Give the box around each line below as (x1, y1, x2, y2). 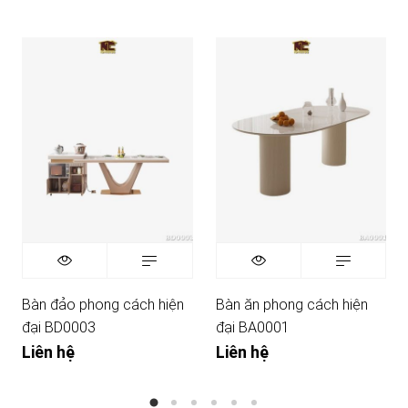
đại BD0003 (22, 319, 96, 337)
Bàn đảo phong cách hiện (22, 296, 184, 314)
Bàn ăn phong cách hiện (215, 296, 368, 314)
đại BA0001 (215, 319, 290, 337)
